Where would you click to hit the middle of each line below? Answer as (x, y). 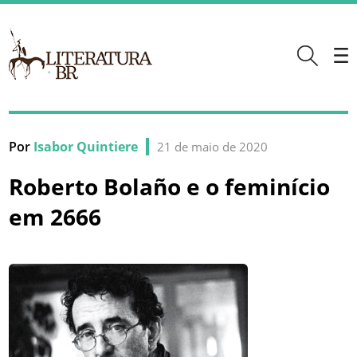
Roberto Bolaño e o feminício (170, 187)
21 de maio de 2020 (213, 147)
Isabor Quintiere (86, 147)
